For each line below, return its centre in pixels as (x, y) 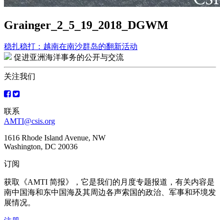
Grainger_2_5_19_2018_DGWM (86, 25)
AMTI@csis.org (29, 121)
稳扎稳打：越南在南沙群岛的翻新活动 (71, 46)
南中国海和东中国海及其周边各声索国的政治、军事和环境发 (110, 192)
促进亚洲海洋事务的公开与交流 (69, 57)
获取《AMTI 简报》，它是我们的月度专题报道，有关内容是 (109, 182)
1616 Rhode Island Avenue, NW (55, 137)
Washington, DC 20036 (41, 146)
